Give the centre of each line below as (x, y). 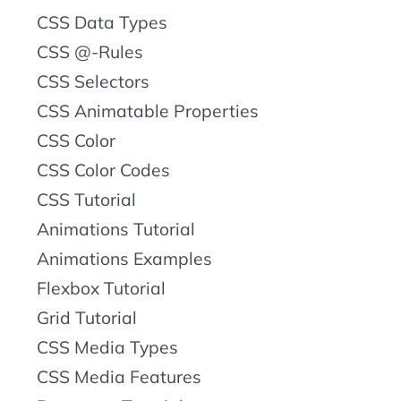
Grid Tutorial (87, 318)
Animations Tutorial (116, 229)
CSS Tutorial (86, 200)
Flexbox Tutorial (101, 288)
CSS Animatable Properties (148, 111)
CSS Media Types (107, 347)
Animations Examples (124, 259)
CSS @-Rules (90, 52)
